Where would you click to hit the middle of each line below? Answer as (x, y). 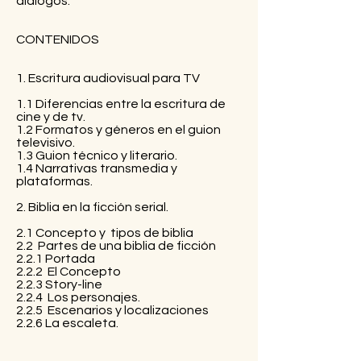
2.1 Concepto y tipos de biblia (105, 232)
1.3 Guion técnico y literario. (97, 155)
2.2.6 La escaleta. (67, 323)
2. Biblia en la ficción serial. (92, 207)
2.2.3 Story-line (59, 284)
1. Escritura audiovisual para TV (108, 78)
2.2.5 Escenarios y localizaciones (112, 310)
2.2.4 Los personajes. (78, 297)
